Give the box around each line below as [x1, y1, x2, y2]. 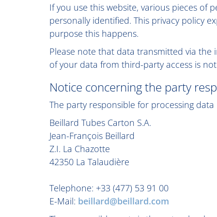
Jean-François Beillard [49, 130, 135, 141]
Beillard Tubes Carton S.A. [49, 117, 151, 128]
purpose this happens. [49, 28, 139, 39]
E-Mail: [49, 195, 78, 207]
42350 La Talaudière [49, 156, 129, 168]
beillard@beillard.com [78, 195, 169, 207]
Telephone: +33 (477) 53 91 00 [49, 182, 169, 194]
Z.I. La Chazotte [49, 143, 110, 155]
